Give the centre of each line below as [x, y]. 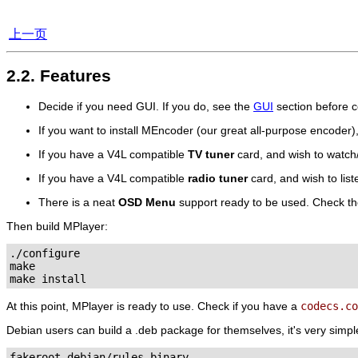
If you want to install [90, 130]
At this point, [39, 306]
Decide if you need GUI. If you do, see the [146, 106]
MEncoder [167, 130]
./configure [45, 253]
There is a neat [78, 202]
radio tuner [218, 178]
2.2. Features [59, 76]
